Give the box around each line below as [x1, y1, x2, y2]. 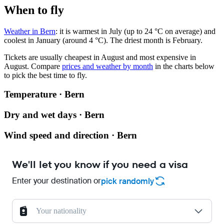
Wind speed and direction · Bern [4, 129, 137, 140]
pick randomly [101, 175, 154, 186]
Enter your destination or [12, 175, 101, 186]
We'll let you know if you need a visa [12, 157, 188, 172]
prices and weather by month [62, 61, 153, 70]
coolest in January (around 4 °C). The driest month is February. [4, 35, 202, 44]
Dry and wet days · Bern [4, 109, 104, 120]
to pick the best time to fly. [4, 70, 87, 79]
